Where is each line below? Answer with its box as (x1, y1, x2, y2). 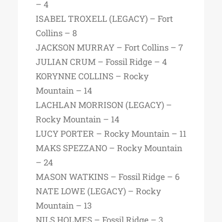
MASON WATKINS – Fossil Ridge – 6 (36, 171, 180, 182)
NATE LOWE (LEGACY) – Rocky (36, 185, 161, 197)
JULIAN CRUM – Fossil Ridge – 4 (36, 56, 167, 67)
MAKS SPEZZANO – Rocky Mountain (36, 142, 182, 154)
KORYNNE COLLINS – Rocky (36, 70, 149, 82)
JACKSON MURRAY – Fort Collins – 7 (36, 42, 183, 53)
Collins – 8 (36, 27, 77, 39)
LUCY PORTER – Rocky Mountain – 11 (36, 128, 186, 139)
